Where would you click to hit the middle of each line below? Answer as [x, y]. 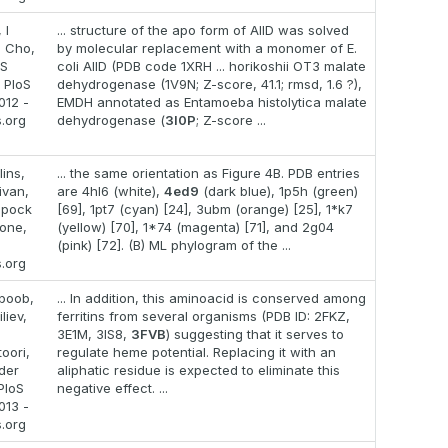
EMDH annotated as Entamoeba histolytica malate [212, 102]
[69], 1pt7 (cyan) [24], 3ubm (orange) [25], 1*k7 [205, 209]
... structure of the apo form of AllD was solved [203, 30]
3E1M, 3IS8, [94, 334]
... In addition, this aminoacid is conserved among [211, 298]
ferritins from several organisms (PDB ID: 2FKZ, [203, 316]
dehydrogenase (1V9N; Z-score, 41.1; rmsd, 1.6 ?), [209, 84]
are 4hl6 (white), [110, 191]
